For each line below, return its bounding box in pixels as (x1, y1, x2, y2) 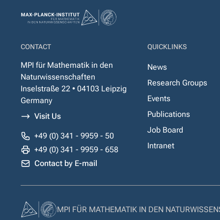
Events (147, 94, 171, 103)
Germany (21, 96, 52, 105)
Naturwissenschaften (21, 72, 95, 82)
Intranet (147, 141, 175, 150)
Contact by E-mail (34, 159, 97, 168)
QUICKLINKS (147, 43, 187, 51)
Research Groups (147, 78, 208, 87)
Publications (147, 110, 191, 119)
